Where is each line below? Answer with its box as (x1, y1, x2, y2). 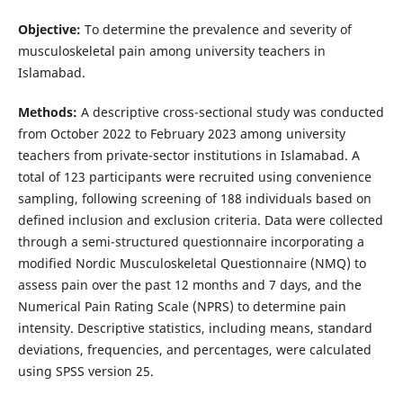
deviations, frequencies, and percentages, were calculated (17, 340, 372, 358)
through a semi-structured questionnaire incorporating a (17, 232, 364, 250)
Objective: (17, 20, 81, 38)
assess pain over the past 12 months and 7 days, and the (17, 275, 362, 293)
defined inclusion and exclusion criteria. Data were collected (17, 210, 383, 228)
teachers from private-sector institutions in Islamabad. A (17, 146, 360, 164)
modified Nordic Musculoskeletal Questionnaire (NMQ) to (17, 254, 366, 272)
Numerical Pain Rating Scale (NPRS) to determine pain (17, 297, 346, 315)
